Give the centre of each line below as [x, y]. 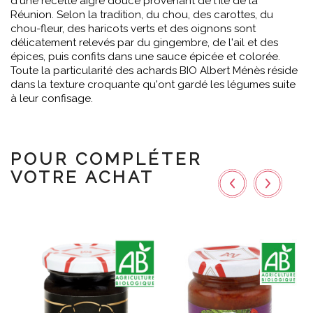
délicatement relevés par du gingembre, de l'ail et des [144, 43]
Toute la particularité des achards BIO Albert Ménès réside [154, 71]
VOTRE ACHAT [82, 177]
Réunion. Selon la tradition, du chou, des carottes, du [142, 15]
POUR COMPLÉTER [106, 159]
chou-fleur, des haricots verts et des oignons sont [133, 29]
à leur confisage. [53, 99]
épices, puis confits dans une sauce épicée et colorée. [145, 57]
